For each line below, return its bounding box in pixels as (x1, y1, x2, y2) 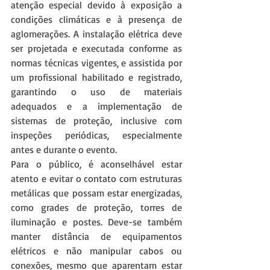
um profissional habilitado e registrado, (11, 71, 182, 84)
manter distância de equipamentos (11, 230, 182, 243)
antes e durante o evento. (11, 143, 117, 156)
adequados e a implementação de (11, 100, 182, 113)
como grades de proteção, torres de (11, 201, 182, 214)
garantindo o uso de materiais (11, 86, 182, 98)
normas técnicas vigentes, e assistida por (11, 57, 182, 69)
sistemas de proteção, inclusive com (11, 115, 182, 127)
